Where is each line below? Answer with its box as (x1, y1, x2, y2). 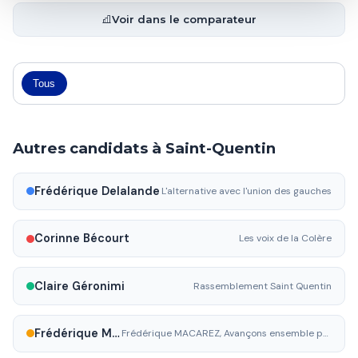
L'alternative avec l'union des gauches (161, 184, 332, 197)
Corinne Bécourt (34, 231, 129, 246)
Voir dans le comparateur (112, 13, 257, 26)
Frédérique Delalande (34, 183, 160, 198)
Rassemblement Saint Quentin (193, 279, 332, 292)
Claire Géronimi (34, 278, 125, 293)
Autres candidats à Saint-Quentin (13, 138, 276, 157)
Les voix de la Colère (239, 232, 332, 245)
